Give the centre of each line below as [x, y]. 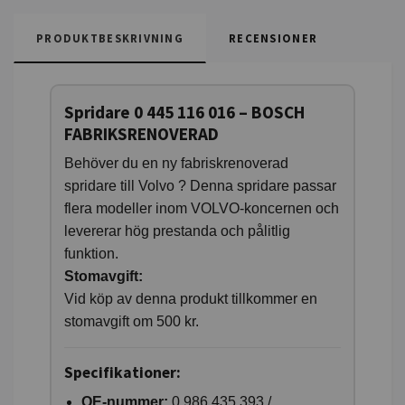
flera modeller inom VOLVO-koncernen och [201, 208]
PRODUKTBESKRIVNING [110, 38]
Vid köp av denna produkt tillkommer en [190, 298]
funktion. [91, 253]
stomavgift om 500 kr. [131, 321]
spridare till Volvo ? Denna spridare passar [200, 185]
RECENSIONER [273, 38]
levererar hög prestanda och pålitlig [177, 231]
